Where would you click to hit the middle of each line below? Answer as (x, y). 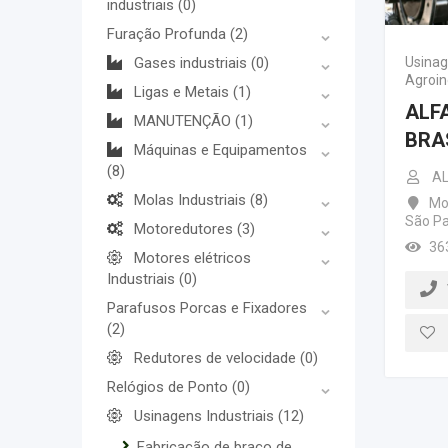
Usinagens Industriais (206, 416)
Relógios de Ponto (169, 387)
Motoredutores (185, 229)
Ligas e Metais (183, 92)
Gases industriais (192, 63)
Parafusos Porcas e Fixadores (207, 308)
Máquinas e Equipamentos (220, 150)
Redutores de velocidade (217, 358)
